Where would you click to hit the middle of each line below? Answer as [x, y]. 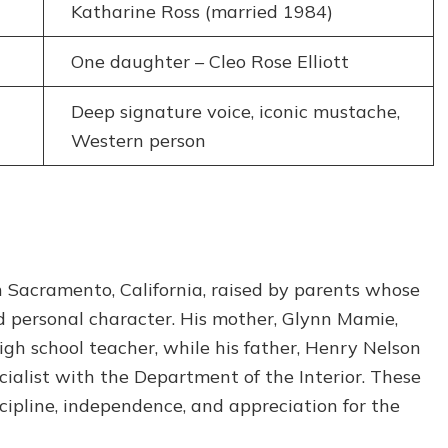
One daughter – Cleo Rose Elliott [209, 61]
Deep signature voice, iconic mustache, [235, 111]
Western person [138, 140]
